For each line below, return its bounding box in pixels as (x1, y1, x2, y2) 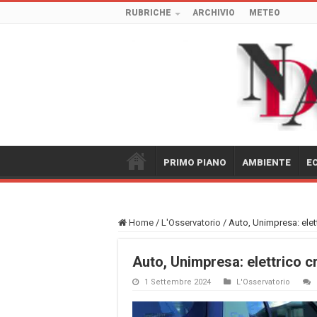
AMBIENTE (242, 156, 291, 168)
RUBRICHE (125, 8, 171, 18)
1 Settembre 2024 (144, 277, 211, 287)
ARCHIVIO (192, 8, 235, 18)
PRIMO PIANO (163, 156, 226, 168)
